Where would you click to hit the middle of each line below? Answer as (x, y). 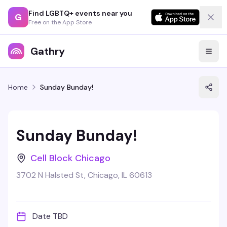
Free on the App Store (60, 22)
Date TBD (50, 216)
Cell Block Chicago (70, 158)
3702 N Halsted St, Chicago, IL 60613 (84, 175)
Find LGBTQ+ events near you (80, 13)
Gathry (48, 51)
